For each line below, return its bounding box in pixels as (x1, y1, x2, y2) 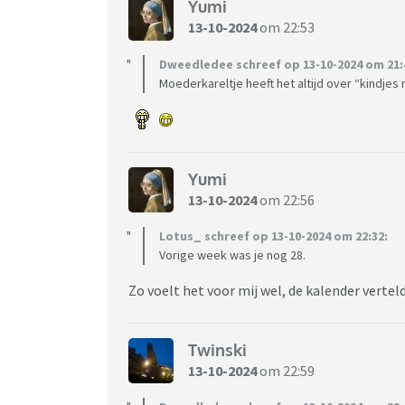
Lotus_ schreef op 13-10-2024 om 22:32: (159, 228, 388, 245)
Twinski (188, 339, 247, 360)
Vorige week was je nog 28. (159, 247, 306, 264)
